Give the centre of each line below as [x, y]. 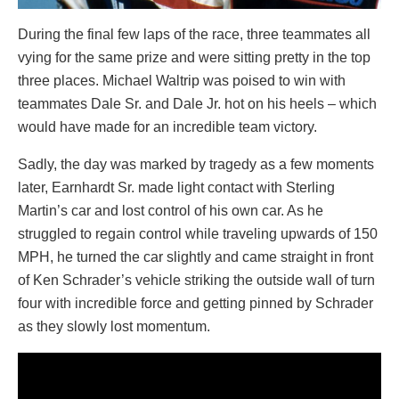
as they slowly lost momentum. [114, 327]
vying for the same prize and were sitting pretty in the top [194, 58]
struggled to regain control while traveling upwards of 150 [198, 234]
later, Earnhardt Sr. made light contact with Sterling [176, 188]
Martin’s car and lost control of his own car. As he [171, 211]
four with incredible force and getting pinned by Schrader [195, 304]
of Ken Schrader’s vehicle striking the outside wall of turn [196, 281]
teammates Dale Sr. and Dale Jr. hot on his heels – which [197, 104]
